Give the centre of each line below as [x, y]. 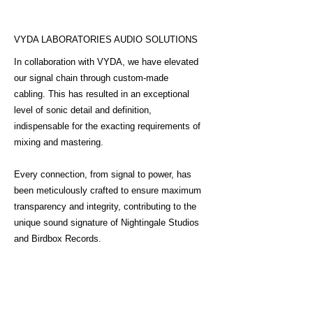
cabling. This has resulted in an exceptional [102, 94]
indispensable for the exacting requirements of [107, 126]
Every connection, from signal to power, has [103, 174]
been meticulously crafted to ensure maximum [108, 190]
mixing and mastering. [59, 142]
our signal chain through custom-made [91, 78]
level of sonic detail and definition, [83, 110]
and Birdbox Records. [58, 238]
